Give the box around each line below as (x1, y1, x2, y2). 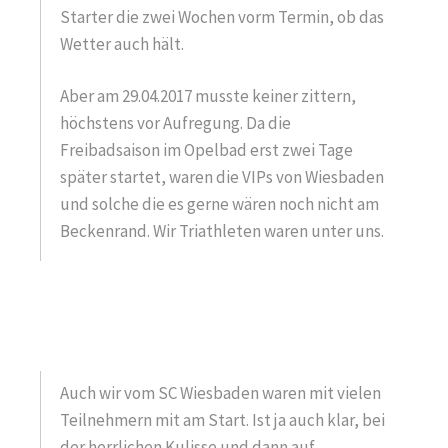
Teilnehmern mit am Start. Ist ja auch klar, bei (60, 408, 385, 431)
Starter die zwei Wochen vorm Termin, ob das (60, 6, 384, 28)
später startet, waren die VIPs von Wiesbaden (60, 166, 384, 188)
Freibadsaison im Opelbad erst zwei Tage (60, 139, 353, 161)
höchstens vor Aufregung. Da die (60, 112, 291, 134)
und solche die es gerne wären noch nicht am (60, 193, 379, 215)
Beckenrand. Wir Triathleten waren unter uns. (60, 220, 384, 242)
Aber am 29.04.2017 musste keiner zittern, (60, 85, 356, 107)
